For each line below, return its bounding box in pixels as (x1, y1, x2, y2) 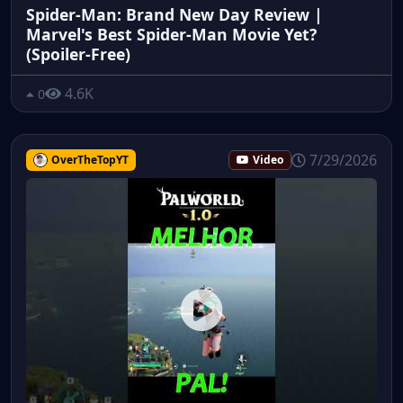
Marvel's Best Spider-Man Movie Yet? (26, 23, 317, 45)
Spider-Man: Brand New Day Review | (26, 4, 323, 25)
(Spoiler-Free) (26, 43, 130, 65)
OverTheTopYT (50, 152, 129, 168)
